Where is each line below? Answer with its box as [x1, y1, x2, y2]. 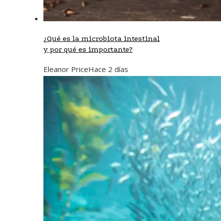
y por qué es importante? [43, 44, 133, 54]
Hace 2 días [88, 64, 128, 74]
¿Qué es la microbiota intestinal [43, 34, 160, 43]
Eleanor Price [43, 64, 88, 74]
